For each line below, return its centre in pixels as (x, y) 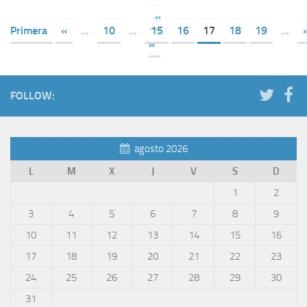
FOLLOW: (33, 96)
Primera (29, 31)
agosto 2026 (161, 149)
